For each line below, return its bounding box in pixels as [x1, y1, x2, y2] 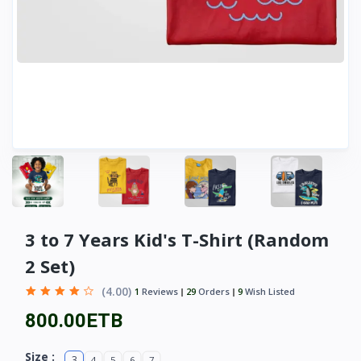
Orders [196, 284, 230, 297]
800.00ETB [25, 309, 122, 333]
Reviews [139, 284, 178, 297]
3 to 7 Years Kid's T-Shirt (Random [25, 227, 329, 252]
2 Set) [25, 254, 75, 279]
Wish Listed [243, 284, 295, 297]
